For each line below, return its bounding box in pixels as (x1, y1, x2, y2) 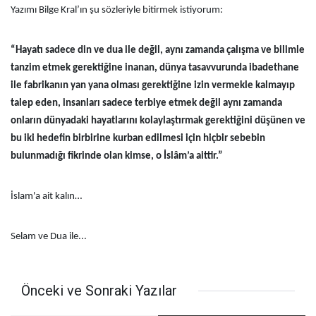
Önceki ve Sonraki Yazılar (21, 282, 177, 299)
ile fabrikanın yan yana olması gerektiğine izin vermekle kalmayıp (11, 80, 295, 91)
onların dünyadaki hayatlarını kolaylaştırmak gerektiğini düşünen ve (11, 116, 305, 126)
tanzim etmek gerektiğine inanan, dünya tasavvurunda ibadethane (11, 63, 299, 73)
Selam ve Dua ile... (11, 231, 87, 242)
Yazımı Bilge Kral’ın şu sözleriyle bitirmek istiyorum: (11, 5, 223, 16)
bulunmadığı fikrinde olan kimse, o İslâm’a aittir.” (11, 151, 223, 162)
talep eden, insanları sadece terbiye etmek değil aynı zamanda (11, 98, 282, 109)
